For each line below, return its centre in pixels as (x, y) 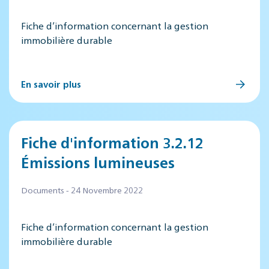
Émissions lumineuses (98, 162)
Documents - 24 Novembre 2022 (82, 190)
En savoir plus (51, 84)
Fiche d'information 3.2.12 (112, 142)
